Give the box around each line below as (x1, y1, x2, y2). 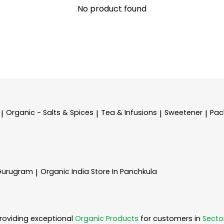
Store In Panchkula (91, 166, 157, 177)
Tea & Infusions (101, 107, 157, 118)
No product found (77, 2, 146, 14)
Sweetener (164, 107, 202, 118)
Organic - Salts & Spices (6, 107, 93, 118)
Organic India (40, 166, 91, 177)
